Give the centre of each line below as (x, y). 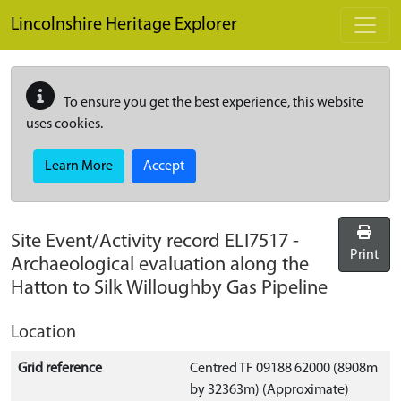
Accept (164, 166)
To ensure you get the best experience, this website (213, 103)
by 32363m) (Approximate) (269, 390)
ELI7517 (256, 242)
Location (43, 333)
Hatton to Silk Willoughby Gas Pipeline (169, 289)
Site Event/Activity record (118, 242)
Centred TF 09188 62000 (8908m (284, 369)
